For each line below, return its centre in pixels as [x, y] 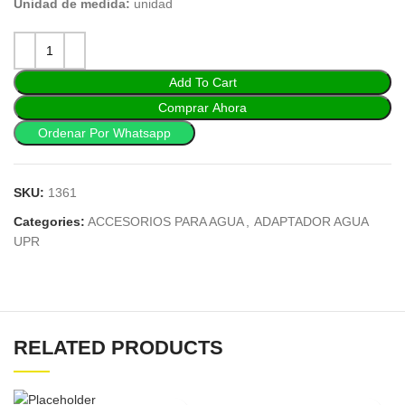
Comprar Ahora [202, 108]
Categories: [49, 222]
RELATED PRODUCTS [118, 348]
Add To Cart [202, 83]
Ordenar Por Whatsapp [104, 133]
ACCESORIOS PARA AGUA [166, 222]
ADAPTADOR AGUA [311, 222]
